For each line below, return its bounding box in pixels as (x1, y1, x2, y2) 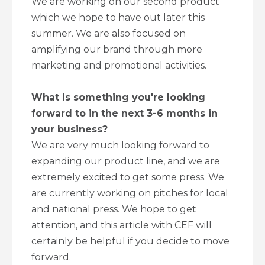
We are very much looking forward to (31, 140, 209, 151)
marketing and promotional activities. (31, 60, 206, 72)
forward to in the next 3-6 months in (31, 108, 218, 119)
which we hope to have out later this (31, 12, 205, 24)
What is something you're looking (31, 92, 205, 104)
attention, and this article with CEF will (31, 219, 212, 231)
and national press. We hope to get (31, 203, 196, 215)
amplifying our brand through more (31, 44, 202, 56)
